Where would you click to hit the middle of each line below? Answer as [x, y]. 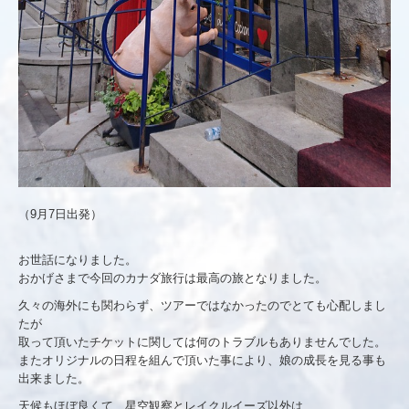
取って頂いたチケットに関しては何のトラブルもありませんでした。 [202, 341]
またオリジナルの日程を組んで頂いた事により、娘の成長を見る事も [202, 360]
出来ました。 [54, 378]
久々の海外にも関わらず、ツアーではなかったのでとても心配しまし [202, 305]
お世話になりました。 [78, 259]
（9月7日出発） [60, 214]
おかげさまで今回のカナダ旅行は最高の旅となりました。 [173, 278]
